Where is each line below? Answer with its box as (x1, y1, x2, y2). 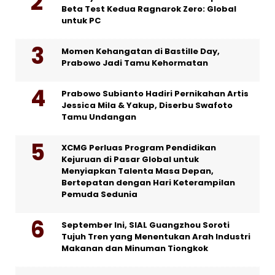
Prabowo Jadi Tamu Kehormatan (61, 57, 208, 69)
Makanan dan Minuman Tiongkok (61, 242, 208, 255)
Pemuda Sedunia (61, 188, 137, 201)
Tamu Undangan (61, 111, 136, 123)
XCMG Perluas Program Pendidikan (61, 142, 216, 154)
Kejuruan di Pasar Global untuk (61, 153, 199, 166)
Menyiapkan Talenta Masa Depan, (61, 165, 214, 177)
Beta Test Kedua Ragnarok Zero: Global (61, 3, 236, 15)
